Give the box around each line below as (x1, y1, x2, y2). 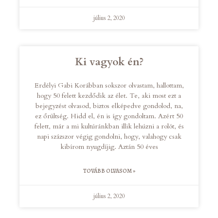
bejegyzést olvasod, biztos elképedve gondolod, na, (35, 101, 183, 111)
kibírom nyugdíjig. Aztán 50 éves (60, 142, 158, 152)
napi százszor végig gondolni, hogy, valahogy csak (36, 132, 182, 142)
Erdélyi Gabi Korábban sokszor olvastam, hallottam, (34, 81, 184, 91)
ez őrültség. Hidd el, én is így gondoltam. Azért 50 (35, 111, 183, 121)
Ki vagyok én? (74, 55, 144, 70)
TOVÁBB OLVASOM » (83, 167, 135, 175)
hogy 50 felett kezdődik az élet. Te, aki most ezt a (37, 91, 181, 101)
